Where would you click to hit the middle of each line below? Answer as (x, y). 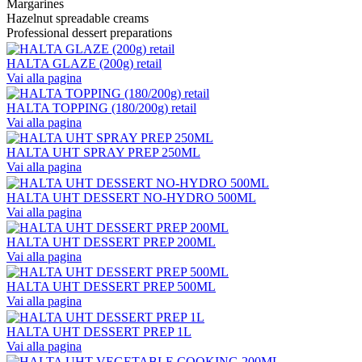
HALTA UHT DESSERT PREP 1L (99, 331)
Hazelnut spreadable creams (78, 19)
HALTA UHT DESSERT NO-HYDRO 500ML (131, 197)
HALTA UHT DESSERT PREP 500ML (111, 287)
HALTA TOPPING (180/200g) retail (101, 107)
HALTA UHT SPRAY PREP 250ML (103, 153)
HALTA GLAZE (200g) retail (84, 63)
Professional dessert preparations (89, 33)
